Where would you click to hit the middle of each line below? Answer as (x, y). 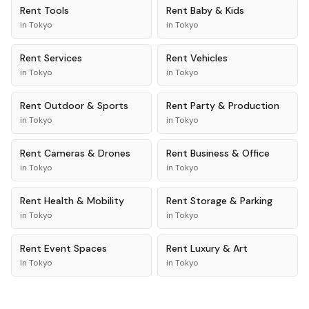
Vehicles (209, 58)
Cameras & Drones (87, 153)
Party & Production (235, 106)
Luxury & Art (219, 248)
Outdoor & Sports (86, 106)
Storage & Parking (231, 201)
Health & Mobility (84, 201)
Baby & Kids (217, 10)
